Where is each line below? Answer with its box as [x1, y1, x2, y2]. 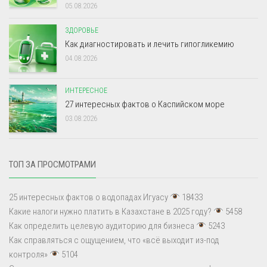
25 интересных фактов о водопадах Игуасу [9, 191, 168, 203]
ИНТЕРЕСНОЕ [65, 86, 107, 95]
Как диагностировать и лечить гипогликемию [65, 38, 234, 49]
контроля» [9, 249, 48, 260]
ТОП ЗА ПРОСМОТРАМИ [9, 159, 96, 170]
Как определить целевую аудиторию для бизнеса [9, 220, 194, 231]
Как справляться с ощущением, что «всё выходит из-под [9, 234, 219, 246]
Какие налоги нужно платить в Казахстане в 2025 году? [9, 206, 212, 217]
